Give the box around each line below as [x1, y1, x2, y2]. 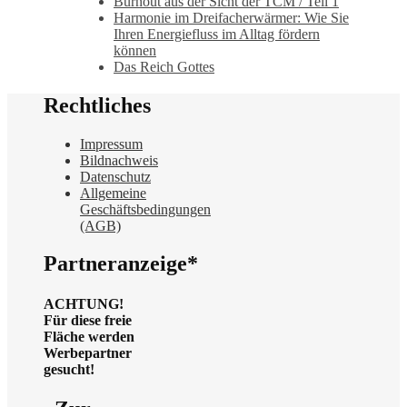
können [114, 42, 156, 58]
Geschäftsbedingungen [80, 201, 211, 217]
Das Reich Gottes [114, 58, 214, 74]
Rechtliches [44, 93, 151, 117]
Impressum [80, 135, 143, 152]
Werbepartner [44, 344, 132, 361]
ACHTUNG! [44, 295, 124, 312]
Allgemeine [80, 184, 146, 201]
